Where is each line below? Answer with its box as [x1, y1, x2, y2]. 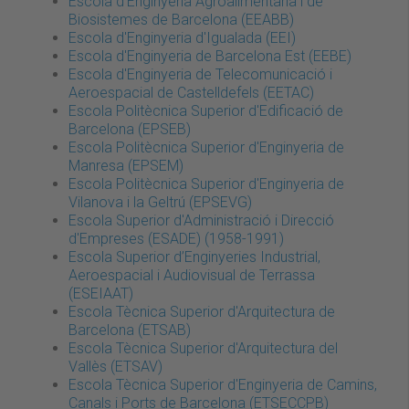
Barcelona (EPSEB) [68, 121, 191, 138]
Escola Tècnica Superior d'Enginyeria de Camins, [68, 376, 377, 393]
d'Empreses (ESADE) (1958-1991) [68, 230, 284, 247]
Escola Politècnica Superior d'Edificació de [68, 102, 343, 120]
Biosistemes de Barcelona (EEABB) [68, 11, 294, 28]
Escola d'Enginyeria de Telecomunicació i [68, 66, 332, 83]
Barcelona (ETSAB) [68, 321, 191, 339]
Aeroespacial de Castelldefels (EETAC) [68, 84, 314, 101]
